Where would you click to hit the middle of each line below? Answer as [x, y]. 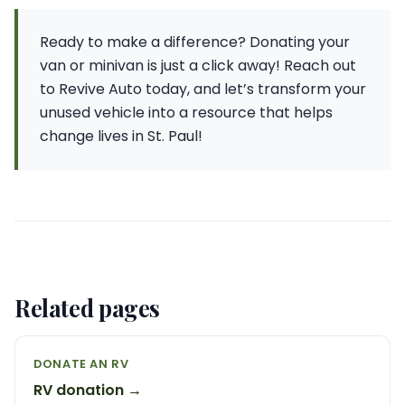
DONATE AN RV [81, 363]
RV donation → [88, 390]
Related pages [88, 307]
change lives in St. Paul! [121, 136]
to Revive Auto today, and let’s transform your [203, 89]
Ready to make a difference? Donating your [195, 42]
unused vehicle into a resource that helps [186, 112]
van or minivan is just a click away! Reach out [198, 65]
